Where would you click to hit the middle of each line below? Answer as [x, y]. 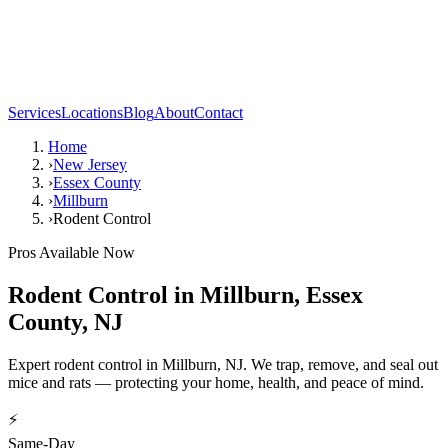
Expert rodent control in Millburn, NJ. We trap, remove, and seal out [223, 364]
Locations [92, 112]
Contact [218, 112]
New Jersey [90, 164]
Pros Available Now [71, 252]
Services [34, 112]
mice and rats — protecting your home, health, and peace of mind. [216, 382]
